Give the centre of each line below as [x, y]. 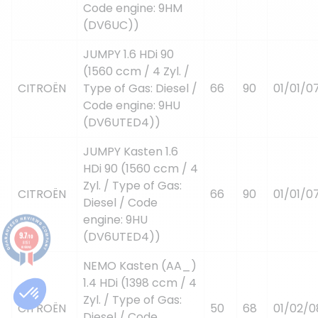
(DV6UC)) [111, 25]
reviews [26, 246]
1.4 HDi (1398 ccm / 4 [140, 283]
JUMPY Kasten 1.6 [131, 151]
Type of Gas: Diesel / [140, 88]
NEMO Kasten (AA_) [140, 265]
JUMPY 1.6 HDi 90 [128, 54]
